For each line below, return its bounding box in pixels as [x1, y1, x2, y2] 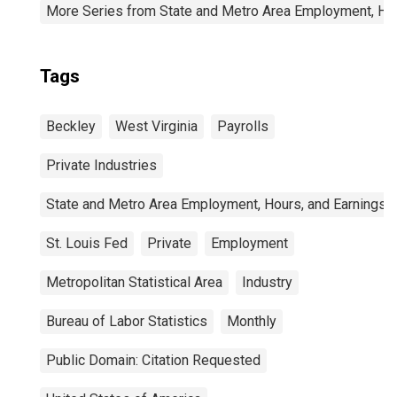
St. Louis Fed [46, 235, 128, 252]
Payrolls [217, 118, 269, 135]
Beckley [46, 118, 96, 135]
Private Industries [46, 157, 157, 174]
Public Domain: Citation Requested [46, 352, 261, 369]
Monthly [227, 313, 276, 330]
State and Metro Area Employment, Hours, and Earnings [46, 196, 386, 213]
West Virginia [115, 118, 198, 135]
